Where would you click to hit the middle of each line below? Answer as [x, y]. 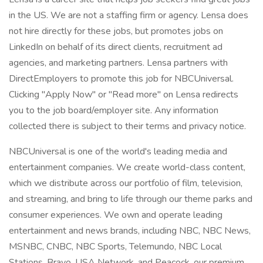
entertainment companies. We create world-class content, [127, 167]
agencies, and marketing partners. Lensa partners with [118, 63]
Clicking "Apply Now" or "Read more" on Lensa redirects [124, 95]
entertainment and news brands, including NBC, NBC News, [130, 231]
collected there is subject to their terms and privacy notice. [127, 126]
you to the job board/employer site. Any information [114, 110]
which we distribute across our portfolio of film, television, [126, 183]
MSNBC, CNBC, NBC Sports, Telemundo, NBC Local [115, 247]
